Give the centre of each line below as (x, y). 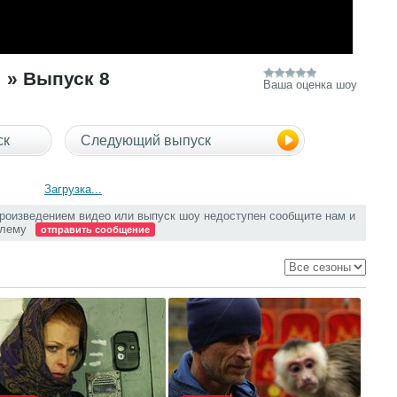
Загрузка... (73, 189)
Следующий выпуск (145, 140)
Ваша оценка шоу (310, 85)
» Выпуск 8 (58, 78)
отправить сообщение (95, 230)
